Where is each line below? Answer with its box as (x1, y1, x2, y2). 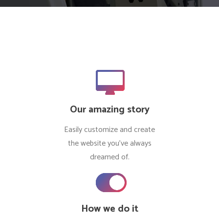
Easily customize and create (64, 123, 155, 136)
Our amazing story (69, 102, 150, 118)
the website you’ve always (67, 137, 152, 150)
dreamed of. (89, 151, 130, 164)
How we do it (81, 201, 138, 217)
